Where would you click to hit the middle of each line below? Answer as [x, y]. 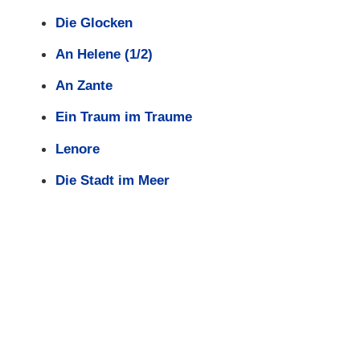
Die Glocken [94, 22]
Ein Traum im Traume [123, 117]
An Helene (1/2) [104, 53]
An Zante [84, 86]
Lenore [77, 148]
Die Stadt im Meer [112, 180]
